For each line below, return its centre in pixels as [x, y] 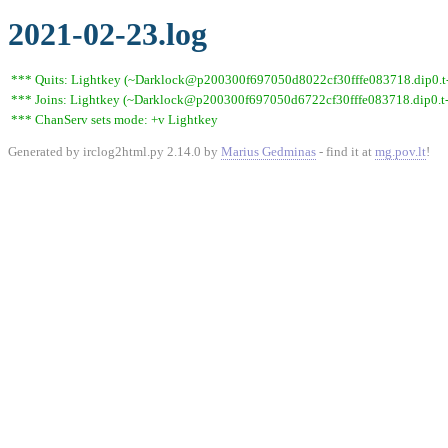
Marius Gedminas [268, 151]
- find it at [345, 151]
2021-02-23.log [107, 34]
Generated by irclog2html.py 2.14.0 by [114, 151]
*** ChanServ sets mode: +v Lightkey [114, 119]
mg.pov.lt [400, 151]
